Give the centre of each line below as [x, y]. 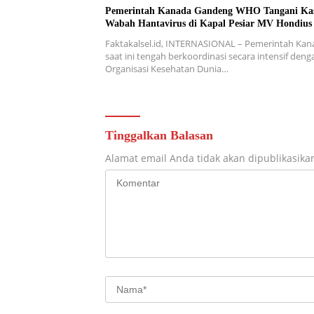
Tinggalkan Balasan [159, 136]
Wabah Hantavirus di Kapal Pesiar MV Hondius [209, 24]
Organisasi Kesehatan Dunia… [167, 69]
